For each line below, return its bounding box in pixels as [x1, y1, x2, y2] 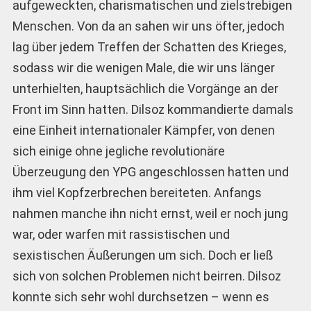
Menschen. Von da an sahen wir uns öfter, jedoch [12, 19, 285, 34]
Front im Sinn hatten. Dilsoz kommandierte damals [12, 102, 294, 117]
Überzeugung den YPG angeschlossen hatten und [12, 165, 289, 180]
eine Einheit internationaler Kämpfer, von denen [12, 123, 275, 138]
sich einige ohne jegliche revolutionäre [12, 144, 225, 159]
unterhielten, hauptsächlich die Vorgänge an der [12, 81, 278, 96]
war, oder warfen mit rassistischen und [12, 227, 230, 242]
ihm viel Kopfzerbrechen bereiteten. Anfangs [12, 185, 262, 201]
